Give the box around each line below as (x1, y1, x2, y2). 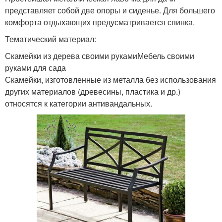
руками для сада (5, 62, 66, 74)
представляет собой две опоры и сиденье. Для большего (5, 4, 215, 16)
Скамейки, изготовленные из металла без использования (5, 74, 216, 86)
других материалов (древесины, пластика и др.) (5, 86, 180, 98)
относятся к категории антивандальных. (5, 98, 152, 110)
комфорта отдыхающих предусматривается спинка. (5, 16, 195, 28)
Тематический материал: (5, 33, 96, 45)
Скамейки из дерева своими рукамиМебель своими (5, 50, 194, 62)
